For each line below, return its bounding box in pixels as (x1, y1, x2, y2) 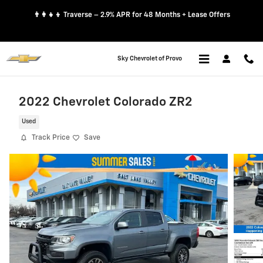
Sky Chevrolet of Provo (117, 56, 182, 62)
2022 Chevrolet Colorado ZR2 (19, 96, 193, 109)
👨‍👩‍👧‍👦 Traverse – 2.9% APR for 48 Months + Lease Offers (33, 12, 230, 19)
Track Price (32, 134, 70, 141)
